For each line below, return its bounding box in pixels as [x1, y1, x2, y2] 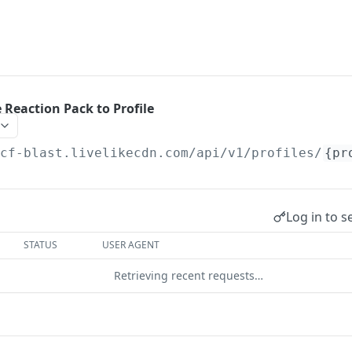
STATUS [24, 238, 58, 251]
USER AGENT [102, 238, 160, 251]
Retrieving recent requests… [114, 268, 263, 283]
